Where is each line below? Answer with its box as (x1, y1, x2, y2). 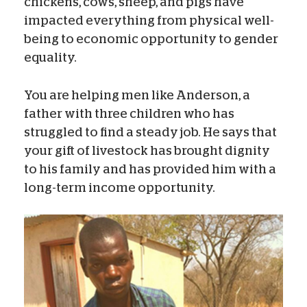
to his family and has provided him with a (24, 162, 276, 175)
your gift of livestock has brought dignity (24, 144, 270, 157)
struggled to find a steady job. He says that (24, 125, 277, 138)
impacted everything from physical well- (24, 14, 274, 27)
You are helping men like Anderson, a (24, 88, 250, 101)
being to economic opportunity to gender (24, 32, 278, 45)
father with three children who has (24, 107, 234, 120)
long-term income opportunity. (24, 181, 215, 194)
